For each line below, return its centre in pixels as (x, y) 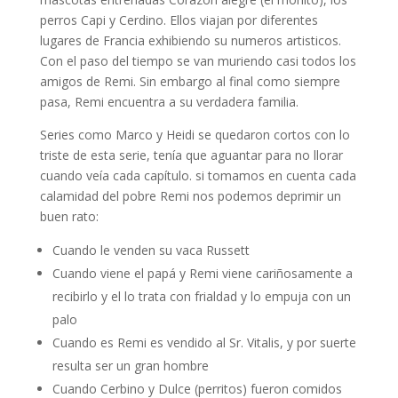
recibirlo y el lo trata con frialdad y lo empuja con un (201, 297)
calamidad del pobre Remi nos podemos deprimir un (190, 196)
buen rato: (69, 217)
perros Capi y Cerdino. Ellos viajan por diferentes (179, 20)
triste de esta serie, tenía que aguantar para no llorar (191, 155)
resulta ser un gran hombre (130, 366)
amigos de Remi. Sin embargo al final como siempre (190, 82)
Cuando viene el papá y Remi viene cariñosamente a (202, 274)
